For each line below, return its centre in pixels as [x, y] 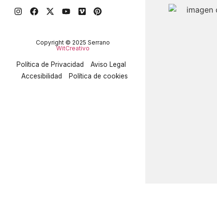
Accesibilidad [41, 76]
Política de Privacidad [50, 64]
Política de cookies [98, 76]
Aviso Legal [108, 64]
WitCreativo [73, 48]
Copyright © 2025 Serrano [73, 43]
